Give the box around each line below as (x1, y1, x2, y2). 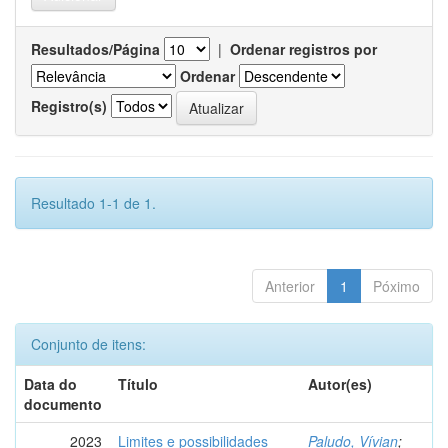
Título (118, 374, 158, 394)
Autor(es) (308, 374, 372, 394)
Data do (24, 374, 77, 394)
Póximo (373, 276, 420, 296)
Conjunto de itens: (31, 334, 146, 354)
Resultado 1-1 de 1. (31, 193, 156, 213)
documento (24, 394, 102, 414)
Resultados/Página (31, 39, 160, 59)
